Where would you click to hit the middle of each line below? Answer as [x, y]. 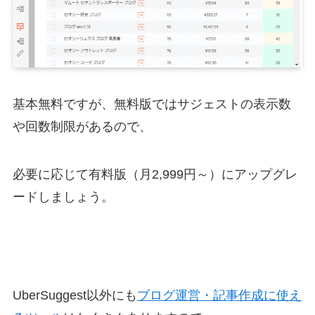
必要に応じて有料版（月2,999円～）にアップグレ [155, 175]
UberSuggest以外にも [75, 295]
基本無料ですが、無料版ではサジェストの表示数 [152, 104]
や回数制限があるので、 [82, 127]
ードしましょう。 [63, 197]
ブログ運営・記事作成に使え [219, 295]
